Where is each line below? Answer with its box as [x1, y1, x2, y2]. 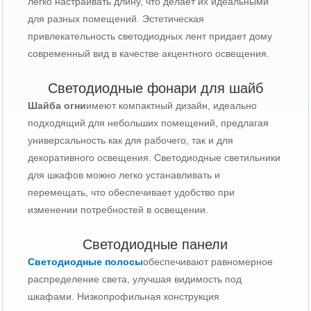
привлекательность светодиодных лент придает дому [28, 30, 273, 42]
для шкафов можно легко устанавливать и [28, 169, 221, 180]
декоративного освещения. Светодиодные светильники [28, 151, 281, 163]
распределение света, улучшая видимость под [28, 273, 242, 285]
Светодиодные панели [83, 236, 228, 252]
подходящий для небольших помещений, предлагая [28, 117, 269, 128]
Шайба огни [28, 99, 87, 111]
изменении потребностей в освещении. [28, 203, 209, 215]
